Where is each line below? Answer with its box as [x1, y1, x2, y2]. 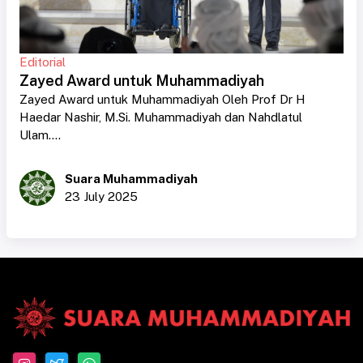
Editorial [19, 55, 66, 70]
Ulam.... [19, 128, 61, 143]
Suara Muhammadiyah [65, 172, 198, 186]
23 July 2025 [65, 190, 138, 204]
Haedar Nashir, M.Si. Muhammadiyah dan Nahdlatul [19, 110, 302, 125]
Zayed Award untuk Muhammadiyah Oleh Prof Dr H [19, 92, 305, 107]
